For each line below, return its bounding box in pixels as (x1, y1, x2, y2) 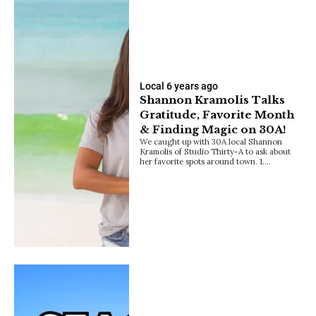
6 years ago (166, 80, 219, 92)
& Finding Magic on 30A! (140, 123, 287, 137)
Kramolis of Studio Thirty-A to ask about (140, 146, 291, 157)
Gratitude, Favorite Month (140, 108, 295, 122)
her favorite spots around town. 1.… (140, 156, 272, 167)
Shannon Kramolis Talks (140, 93, 286, 107)
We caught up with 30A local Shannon (140, 136, 283, 147)
